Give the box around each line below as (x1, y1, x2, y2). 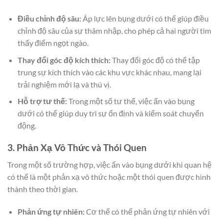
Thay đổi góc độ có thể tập (110, 55, 200, 65)
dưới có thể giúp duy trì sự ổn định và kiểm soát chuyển (17, 109, 204, 118)
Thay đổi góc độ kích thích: (17, 55, 110, 65)
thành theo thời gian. (7, 184, 78, 194)
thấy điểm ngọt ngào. (17, 38, 88, 48)
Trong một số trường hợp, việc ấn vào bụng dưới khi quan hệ (7, 159, 212, 169)
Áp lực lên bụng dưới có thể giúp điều (81, 14, 209, 23)
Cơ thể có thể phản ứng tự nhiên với (84, 206, 210, 216)
